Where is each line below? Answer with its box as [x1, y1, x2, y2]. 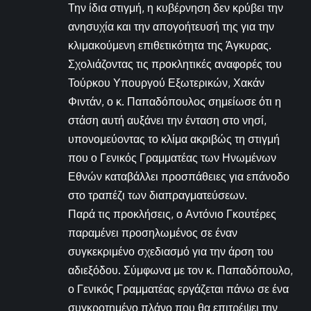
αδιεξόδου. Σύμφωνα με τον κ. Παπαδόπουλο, [68, 262, 293, 277]
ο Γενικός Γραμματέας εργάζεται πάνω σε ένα [68, 281, 289, 296]
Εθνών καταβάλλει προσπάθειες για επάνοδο [68, 169, 289, 183]
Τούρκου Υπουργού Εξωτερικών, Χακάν [68, 75, 264, 90]
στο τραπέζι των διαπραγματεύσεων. [68, 187, 247, 202]
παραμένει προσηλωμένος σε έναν [68, 225, 237, 239]
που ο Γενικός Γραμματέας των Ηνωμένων [68, 150, 276, 165]
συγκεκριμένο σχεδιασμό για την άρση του [68, 244, 274, 258]
